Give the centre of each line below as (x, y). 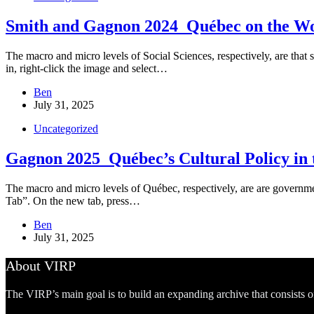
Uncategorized (66, 128)
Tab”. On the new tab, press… (73, 200)
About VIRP (41, 265)
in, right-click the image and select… (87, 68)
